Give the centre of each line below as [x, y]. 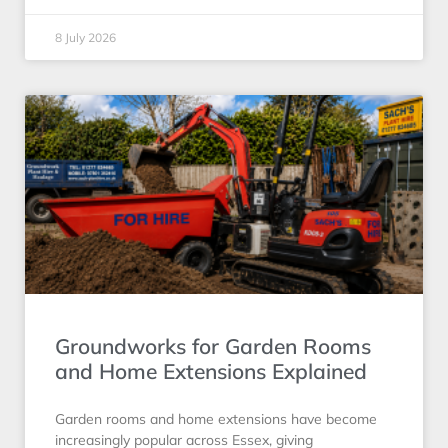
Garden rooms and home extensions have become [216, 418]
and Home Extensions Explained [211, 370]
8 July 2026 [85, 37]
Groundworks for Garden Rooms [213, 345]
